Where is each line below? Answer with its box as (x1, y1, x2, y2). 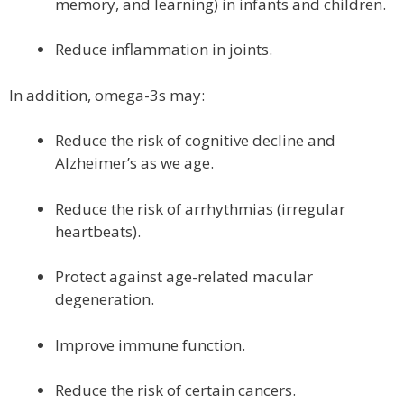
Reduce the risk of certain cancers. (55, 380, 296, 400)
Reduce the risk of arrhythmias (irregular (55, 197, 345, 219)
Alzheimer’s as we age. (55, 152, 214, 173)
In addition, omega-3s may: (9, 84, 205, 106)
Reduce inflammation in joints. (55, 39, 272, 60)
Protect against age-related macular (55, 266, 313, 287)
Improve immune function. (55, 334, 245, 355)
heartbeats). (55, 220, 141, 242)
